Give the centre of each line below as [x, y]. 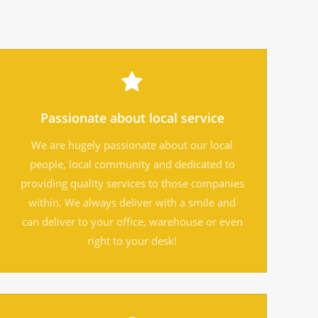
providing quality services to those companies [132, 183]
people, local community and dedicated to [132, 164]
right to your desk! [132, 240]
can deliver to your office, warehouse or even [132, 221]
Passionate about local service [132, 117]
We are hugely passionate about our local [132, 144]
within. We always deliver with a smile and [132, 202]
